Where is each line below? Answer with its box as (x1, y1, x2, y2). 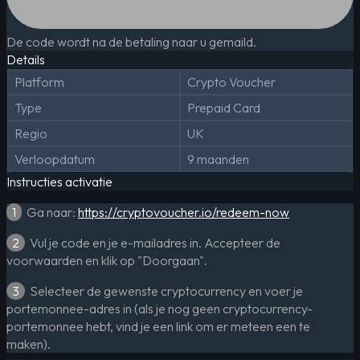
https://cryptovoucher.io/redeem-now (78, 203, 289, 220)
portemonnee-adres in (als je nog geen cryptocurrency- (6, 300, 313, 317)
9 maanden (187, 150, 249, 167)
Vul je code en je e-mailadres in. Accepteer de (25, 234, 280, 251)
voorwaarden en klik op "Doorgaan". (6, 252, 207, 268)
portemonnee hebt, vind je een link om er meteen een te (6, 317, 310, 334)
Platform (14, 73, 64, 90)
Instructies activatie (6, 173, 112, 190)
